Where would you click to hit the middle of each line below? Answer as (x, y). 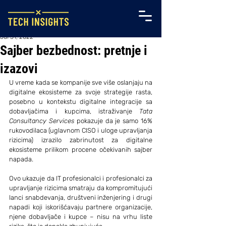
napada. (21, 159)
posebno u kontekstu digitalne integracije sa (81, 102)
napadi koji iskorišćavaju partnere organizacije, (81, 207)
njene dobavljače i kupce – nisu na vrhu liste (81, 217)
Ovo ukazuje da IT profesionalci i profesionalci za (81, 178)
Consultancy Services (42, 121)
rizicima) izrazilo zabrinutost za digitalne (81, 140)
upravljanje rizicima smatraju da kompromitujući (81, 188)
